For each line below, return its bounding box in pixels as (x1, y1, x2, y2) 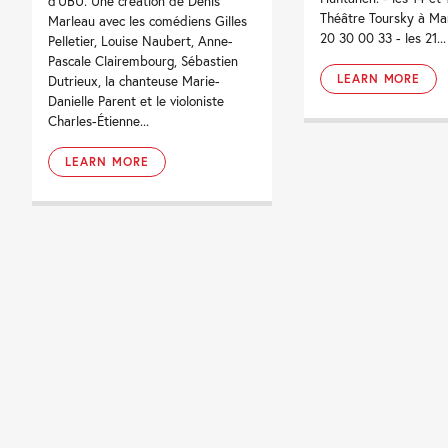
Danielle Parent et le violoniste (48, 92, 225, 111)
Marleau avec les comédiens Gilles (48, 12, 248, 31)
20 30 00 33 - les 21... (319, 29, 446, 48)
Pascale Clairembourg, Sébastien (48, 52, 239, 71)
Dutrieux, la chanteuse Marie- (48, 72, 221, 91)
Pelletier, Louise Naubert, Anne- (48, 32, 234, 51)
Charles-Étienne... (48, 112, 150, 131)
